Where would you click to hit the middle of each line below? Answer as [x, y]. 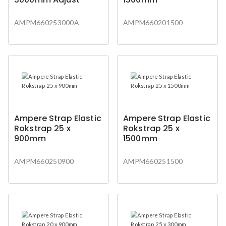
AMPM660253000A [47, 22]
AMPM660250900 [44, 161]
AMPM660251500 [153, 161]
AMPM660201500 [153, 22]
